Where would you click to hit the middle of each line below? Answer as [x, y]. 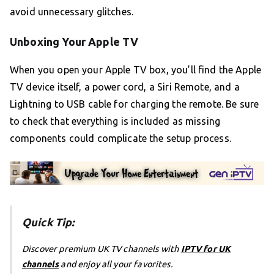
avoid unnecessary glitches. [72, 11]
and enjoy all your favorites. [116, 265]
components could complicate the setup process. [120, 138]
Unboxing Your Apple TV [74, 41]
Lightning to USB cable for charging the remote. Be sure [135, 104]
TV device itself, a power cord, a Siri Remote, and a [125, 87]
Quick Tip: [48, 222]
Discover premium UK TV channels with [102, 249]
